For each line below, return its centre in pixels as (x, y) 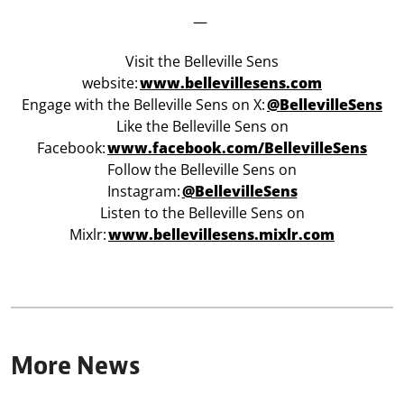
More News (76, 366)
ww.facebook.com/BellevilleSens (244, 148)
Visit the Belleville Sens (202, 62)
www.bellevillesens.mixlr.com (221, 235)
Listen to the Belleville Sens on (202, 213)
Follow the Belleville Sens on (202, 170)
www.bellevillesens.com (231, 83)
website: (111, 83)
